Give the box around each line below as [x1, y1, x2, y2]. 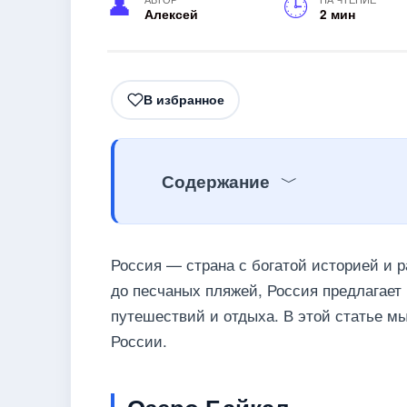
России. [111, 328, 167, 352]
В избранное [143, 90, 224, 109]
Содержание [162, 168, 270, 194]
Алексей [144, 5, 198, 23]
